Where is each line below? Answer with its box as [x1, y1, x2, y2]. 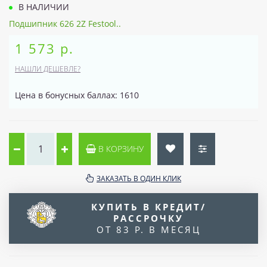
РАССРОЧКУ [113, 212, 184, 224]
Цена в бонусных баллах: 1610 [15, 89, 139, 101]
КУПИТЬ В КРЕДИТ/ [91, 201, 206, 213]
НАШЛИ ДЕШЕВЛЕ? [15, 64, 80, 74]
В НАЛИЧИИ [16, 1, 69, 13]
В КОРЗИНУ [96, 143, 144, 154]
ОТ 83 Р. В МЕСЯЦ [96, 223, 201, 235]
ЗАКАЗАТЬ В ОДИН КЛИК [97, 173, 181, 184]
